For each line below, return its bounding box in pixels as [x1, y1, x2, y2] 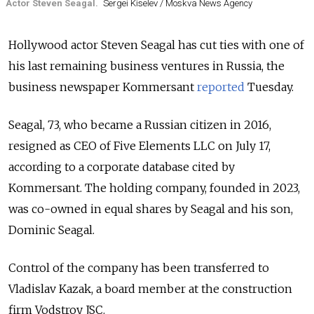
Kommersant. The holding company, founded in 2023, [8, 181, 300, 196]
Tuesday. [245, 80, 294, 95]
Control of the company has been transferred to [8, 261, 269, 275]
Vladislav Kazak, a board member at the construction [8, 282, 292, 296]
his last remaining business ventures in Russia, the [8, 59, 285, 74]
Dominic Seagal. [8, 223, 95, 238]
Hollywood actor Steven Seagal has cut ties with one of [8, 38, 304, 53]
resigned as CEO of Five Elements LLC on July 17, [8, 139, 271, 153]
